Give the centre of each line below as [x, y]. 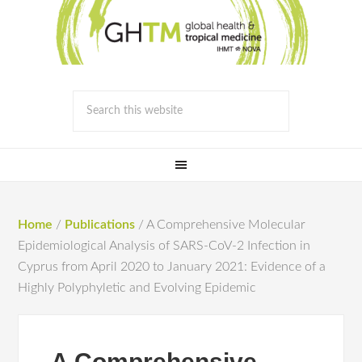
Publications [100, 225]
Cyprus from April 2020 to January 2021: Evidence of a [172, 267]
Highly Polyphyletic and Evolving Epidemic [137, 288]
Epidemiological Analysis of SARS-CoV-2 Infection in [164, 246]
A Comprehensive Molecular [225, 225]
